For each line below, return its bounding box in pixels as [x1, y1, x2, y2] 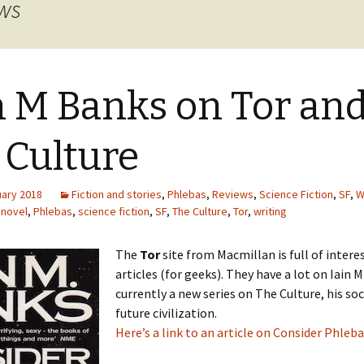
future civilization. [115, 305, 217, 321]
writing [253, 204, 287, 219]
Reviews [212, 187, 253, 201]
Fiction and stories [71, 187, 162, 201]
